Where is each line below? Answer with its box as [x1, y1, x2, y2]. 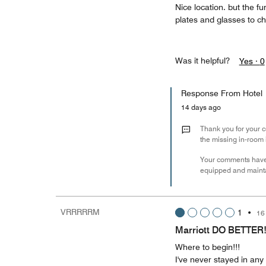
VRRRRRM [61, 207, 100, 217]
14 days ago [180, 103, 227, 112]
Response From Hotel [180, 88, 262, 98]
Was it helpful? [175, 56, 230, 65]
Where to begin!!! [175, 242, 240, 252]
